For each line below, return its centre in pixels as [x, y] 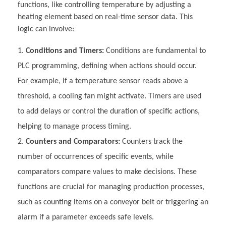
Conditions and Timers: [65, 51]
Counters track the [151, 142]
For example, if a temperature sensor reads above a [103, 81]
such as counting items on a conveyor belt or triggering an [113, 203]
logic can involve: [46, 30]
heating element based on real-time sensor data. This [105, 17]
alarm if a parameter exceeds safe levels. [86, 218]
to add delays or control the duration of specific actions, [109, 112]
